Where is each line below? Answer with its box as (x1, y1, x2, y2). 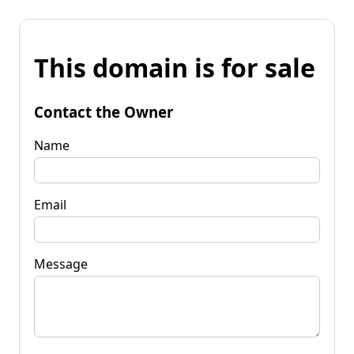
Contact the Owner (34, 101, 173, 122)
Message (34, 254, 88, 273)
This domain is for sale (34, 51, 315, 85)
